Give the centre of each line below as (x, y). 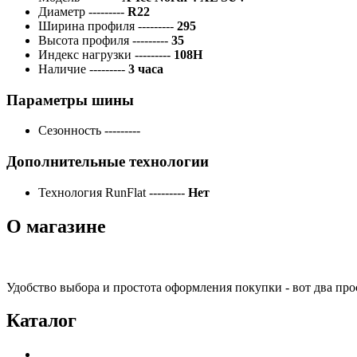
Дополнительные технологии (108, 161)
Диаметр (63, 11)
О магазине (56, 226)
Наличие (64, 69)
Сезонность (71, 131)
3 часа (146, 69)
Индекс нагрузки (86, 54)
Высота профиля (85, 40)
